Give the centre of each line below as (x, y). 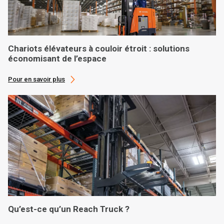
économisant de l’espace (57, 58)
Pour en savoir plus (36, 79)
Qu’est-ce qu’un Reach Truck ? (69, 209)
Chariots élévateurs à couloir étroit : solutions (99, 48)
